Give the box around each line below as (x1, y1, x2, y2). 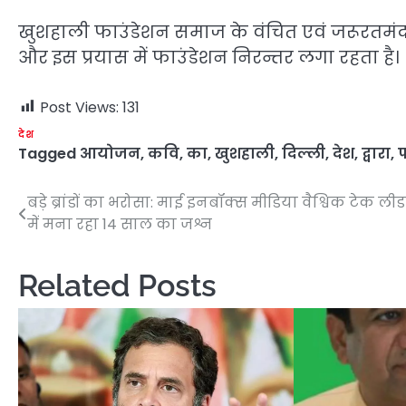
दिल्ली (282, 142, 325, 164)
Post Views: (40, 96, 119, 118)
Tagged (18, 142, 80, 164)
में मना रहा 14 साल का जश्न (27, 213, 212, 235)
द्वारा (362, 142, 391, 164)
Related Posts (18, 266, 217, 304)
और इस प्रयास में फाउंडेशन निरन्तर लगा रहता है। (18, 45, 399, 71)
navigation (17, 226, 128, 253)
